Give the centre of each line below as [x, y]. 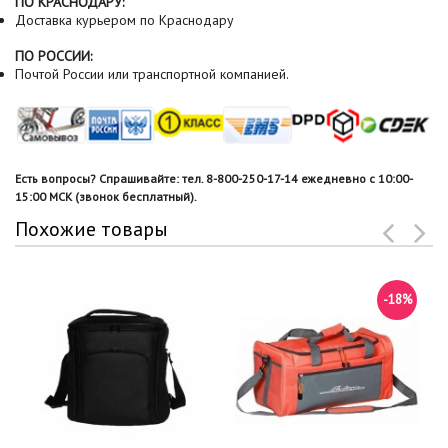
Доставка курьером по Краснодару [124, 20]
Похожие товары [91, 228]
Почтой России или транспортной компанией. [152, 74]
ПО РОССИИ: [53, 56]
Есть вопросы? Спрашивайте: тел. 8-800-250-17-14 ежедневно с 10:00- [214, 178]
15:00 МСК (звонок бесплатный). [106, 196]
